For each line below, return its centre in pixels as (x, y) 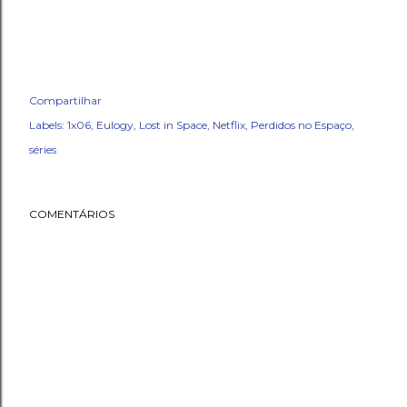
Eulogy (115, 125)
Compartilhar (65, 101)
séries (43, 150)
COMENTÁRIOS (72, 214)
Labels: (47, 125)
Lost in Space (173, 125)
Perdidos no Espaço (301, 125)
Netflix (229, 125)
